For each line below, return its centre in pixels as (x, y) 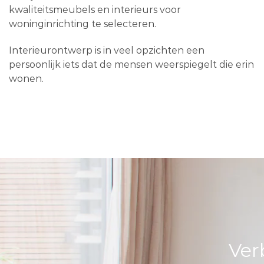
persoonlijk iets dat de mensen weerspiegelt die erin (131, 64)
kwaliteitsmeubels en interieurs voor (95, 9)
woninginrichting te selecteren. (82, 24)
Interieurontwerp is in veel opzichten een (107, 50)
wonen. (26, 78)
